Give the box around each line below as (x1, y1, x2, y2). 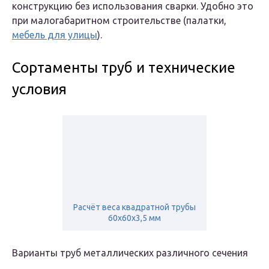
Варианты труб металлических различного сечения (12, 247, 248, 259)
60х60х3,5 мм (108, 213, 161, 223)
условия (12, 81, 67, 98)
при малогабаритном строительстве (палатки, (12, 15, 226, 26)
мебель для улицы (12, 29, 97, 41)
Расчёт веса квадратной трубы (73, 202, 196, 213)
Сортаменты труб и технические (12, 59, 235, 76)
